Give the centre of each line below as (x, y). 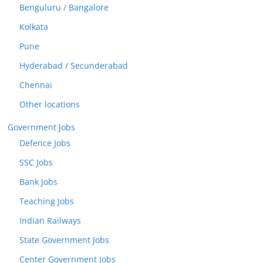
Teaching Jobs (47, 201)
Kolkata (34, 27)
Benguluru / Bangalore (64, 7)
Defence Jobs (45, 143)
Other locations (50, 104)
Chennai (36, 85)
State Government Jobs (64, 240)
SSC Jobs (36, 162)
